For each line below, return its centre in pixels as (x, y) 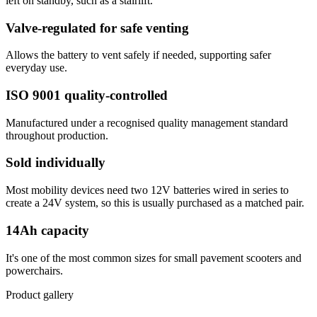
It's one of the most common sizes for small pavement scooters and (154, 258)
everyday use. (36, 68)
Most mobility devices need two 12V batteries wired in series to (147, 190)
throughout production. (57, 135)
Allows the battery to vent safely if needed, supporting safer (138, 55)
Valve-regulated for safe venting (97, 28)
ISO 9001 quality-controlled (87, 95)
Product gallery (40, 294)
